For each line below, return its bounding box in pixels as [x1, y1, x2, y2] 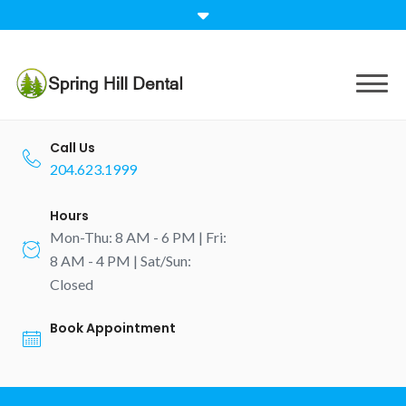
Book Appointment [50, 319, 176, 337]
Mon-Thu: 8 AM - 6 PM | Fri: [50, 228, 227, 246]
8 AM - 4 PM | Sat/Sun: [50, 252, 191, 269]
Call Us [50, 139, 95, 157]
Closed [50, 275, 93, 293]
